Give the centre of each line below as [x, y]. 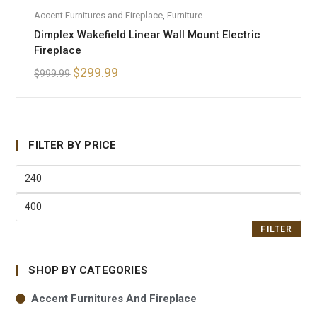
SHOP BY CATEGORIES [88, 270]
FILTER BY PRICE [73, 145]
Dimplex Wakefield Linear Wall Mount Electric [148, 34]
